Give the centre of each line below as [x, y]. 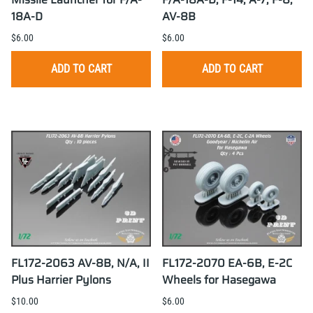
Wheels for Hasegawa [219, 280]
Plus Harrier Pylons [61, 280]
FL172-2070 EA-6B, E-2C [227, 263]
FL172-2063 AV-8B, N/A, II [80, 263]
